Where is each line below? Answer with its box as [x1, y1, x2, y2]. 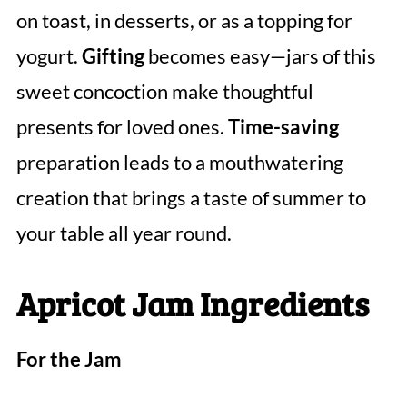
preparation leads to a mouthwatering [15, 150, 343, 175]
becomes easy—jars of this [144, 44, 376, 69]
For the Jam [15, 347, 122, 372]
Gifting [81, 44, 144, 69]
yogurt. [15, 44, 82, 69]
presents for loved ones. [15, 114, 228, 140]
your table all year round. [15, 221, 232, 246]
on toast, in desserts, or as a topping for [15, 8, 352, 34]
